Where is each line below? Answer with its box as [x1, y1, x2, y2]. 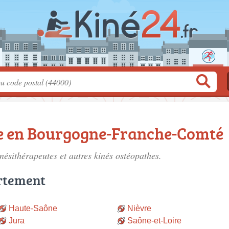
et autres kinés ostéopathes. [60, 149, 162, 162]
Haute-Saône [8, 204, 57, 213]
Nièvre [127, 204, 151, 213]
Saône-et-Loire [127, 216, 181, 225]
